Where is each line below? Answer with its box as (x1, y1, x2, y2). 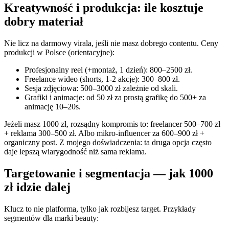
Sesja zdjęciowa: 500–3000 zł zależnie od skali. (25, 83, 178, 93)
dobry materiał (4, 14, 83, 28)
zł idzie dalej (4, 180, 71, 194)
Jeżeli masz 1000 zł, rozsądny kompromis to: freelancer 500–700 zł (4, 119, 220, 128)
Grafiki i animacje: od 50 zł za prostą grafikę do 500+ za (25, 93, 206, 102)
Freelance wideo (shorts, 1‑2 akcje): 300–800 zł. (25, 74, 180, 83)
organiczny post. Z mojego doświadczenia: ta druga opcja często (4, 138, 212, 147)
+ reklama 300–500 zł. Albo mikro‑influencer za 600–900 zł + (4, 128, 204, 138)
